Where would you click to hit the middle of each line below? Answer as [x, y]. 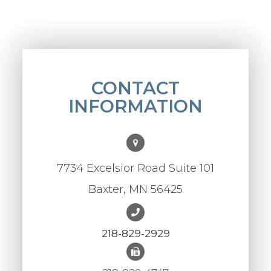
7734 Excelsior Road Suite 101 [135, 168]
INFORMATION [135, 106]
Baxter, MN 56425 [135, 190]
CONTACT [135, 88]
